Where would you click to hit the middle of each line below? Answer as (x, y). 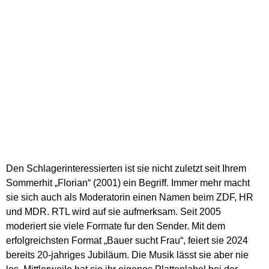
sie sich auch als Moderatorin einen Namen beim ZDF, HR (130, 197)
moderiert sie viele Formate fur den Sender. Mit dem (116, 226)
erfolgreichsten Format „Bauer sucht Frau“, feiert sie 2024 (127, 240)
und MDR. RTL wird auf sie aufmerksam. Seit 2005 (113, 211)
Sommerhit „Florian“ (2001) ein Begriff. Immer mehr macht (128, 183)
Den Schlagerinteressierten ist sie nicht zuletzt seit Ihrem (126, 168)
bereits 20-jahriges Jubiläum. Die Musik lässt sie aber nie (127, 255)
